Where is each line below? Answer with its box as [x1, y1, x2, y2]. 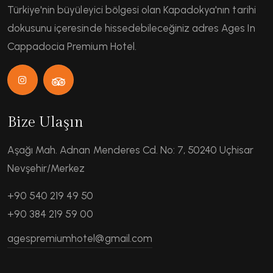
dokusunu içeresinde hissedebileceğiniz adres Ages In [7, 22, 255, 35]
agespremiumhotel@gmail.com [7, 232, 152, 245]
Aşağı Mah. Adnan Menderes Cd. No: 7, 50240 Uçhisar [7, 144, 254, 157]
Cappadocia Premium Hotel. [7, 40, 136, 53]
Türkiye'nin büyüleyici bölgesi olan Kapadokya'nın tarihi [7, 4, 256, 16]
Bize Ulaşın [7, 114, 84, 132]
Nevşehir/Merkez [7, 162, 85, 175]
